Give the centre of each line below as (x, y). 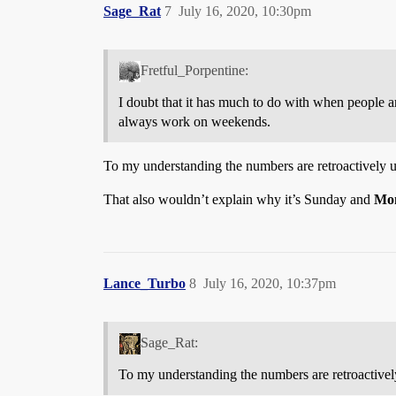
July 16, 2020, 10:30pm (245, 11)
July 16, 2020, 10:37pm (270, 283)
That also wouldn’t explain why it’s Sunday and (239, 199)
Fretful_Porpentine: (194, 70)
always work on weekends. (194, 121)
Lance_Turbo (145, 283)
